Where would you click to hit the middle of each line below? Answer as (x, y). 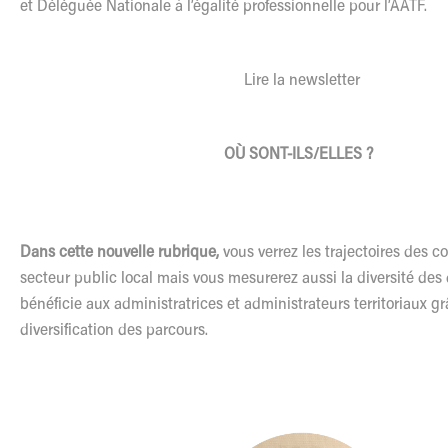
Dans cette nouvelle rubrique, (121, 252)
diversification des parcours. (114, 330)
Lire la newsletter (302, 80)
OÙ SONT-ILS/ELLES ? (302, 154)
